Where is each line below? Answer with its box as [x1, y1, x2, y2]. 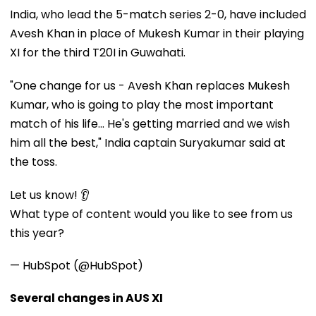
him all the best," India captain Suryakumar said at [10, 134, 286, 151]
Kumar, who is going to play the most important [10, 96, 274, 113]
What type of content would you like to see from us [10, 205, 293, 222]
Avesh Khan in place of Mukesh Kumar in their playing [10, 25, 304, 42]
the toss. [10, 153, 57, 170]
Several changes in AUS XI [10, 289, 163, 306]
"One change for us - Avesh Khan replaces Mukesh [10, 77, 290, 94]
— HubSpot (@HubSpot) [10, 257, 143, 274]
